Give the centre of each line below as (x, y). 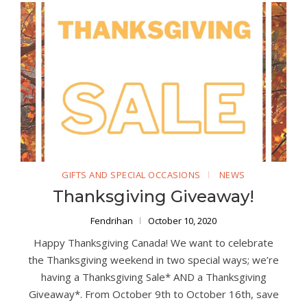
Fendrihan (113, 221)
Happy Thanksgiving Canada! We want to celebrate (153, 243)
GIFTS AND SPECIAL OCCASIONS (131, 175)
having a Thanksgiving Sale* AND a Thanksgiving (153, 277)
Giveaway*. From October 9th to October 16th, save (153, 294)
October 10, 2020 (182, 221)
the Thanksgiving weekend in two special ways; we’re (153, 260)
